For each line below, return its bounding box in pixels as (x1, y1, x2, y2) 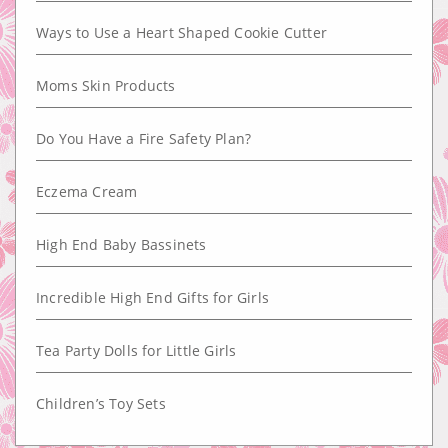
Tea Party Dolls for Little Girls (36, 341, 237, 360)
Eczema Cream (36, 182, 138, 201)
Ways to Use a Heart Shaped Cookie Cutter (36, 23, 327, 42)
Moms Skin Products (36, 76, 176, 95)
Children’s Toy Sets (36, 394, 166, 413)
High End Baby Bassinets (36, 235, 207, 254)
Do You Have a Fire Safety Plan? (36, 129, 252, 148)
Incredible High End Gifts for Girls (36, 288, 269, 307)
